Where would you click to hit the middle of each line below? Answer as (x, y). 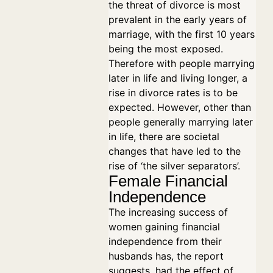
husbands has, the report (166, 256)
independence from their (165, 241)
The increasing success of (168, 212)
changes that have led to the (175, 151)
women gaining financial (164, 227)
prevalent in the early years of (178, 19)
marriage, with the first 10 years (182, 34)
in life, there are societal (164, 136)
